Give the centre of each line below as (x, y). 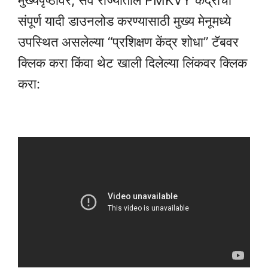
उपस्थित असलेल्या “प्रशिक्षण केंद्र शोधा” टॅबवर (128, 42)
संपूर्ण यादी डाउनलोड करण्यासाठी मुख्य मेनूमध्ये (124, 21)
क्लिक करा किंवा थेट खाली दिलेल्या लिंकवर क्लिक (133, 63)
